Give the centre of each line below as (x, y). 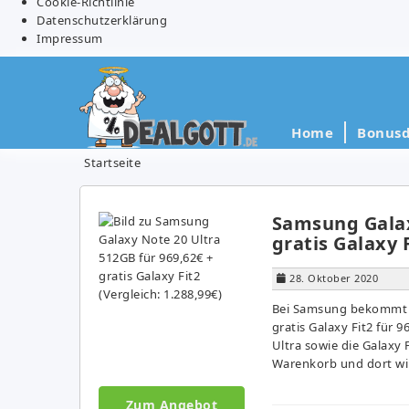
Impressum (70, 38)
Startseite (112, 162)
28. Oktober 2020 (334, 278)
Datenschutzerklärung (102, 20)
